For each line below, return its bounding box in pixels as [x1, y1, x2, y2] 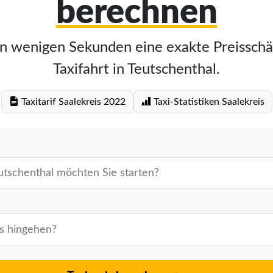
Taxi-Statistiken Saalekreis [151, 97, 264, 107]
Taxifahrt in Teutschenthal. [53, 62, 220, 77]
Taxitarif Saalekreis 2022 [18, 97, 126, 107]
